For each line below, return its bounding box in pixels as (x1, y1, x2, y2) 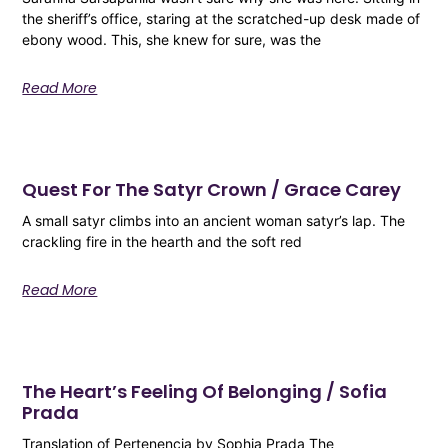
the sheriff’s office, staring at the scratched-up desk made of (22, 9, 421, 27)
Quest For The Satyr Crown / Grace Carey (22, 176, 402, 202)
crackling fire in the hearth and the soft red (22, 232, 303, 250)
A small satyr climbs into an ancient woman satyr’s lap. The (22, 211, 406, 229)
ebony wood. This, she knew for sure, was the (22, 30, 322, 48)
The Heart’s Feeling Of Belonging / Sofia (22, 378, 388, 404)
